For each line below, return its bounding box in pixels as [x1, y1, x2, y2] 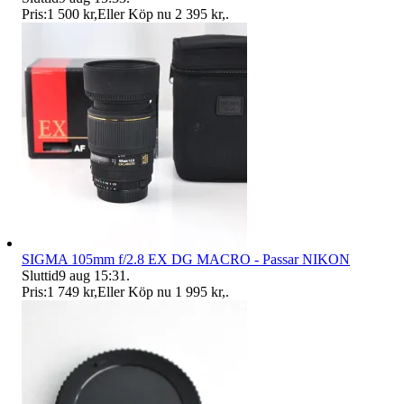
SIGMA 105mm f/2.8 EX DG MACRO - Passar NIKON [22, 252, 350, 268]
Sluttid [22, 268, 59, 284]
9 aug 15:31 [59, 268, 126, 284]
